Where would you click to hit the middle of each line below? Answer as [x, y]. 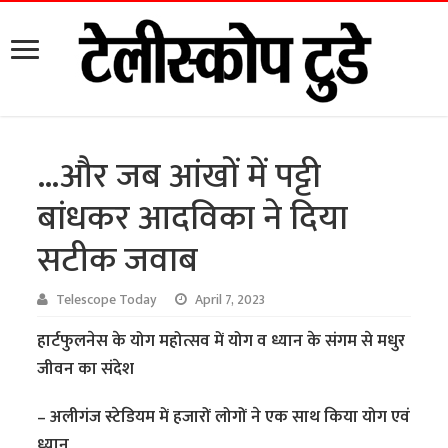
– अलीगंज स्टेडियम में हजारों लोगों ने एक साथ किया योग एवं [224, 417]
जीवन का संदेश [86, 369]
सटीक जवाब [118, 261]
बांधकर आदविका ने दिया [193, 219]
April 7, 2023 [230, 300]
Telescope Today [107, 300]
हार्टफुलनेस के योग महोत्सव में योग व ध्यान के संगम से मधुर [221, 341]
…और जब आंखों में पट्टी [179, 177]
